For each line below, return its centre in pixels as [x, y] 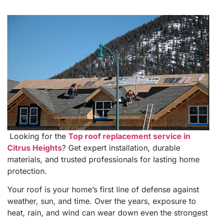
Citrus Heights [35, 148]
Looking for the [38, 136]
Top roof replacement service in [129, 136]
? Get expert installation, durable [121, 148]
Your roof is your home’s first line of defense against [103, 190]
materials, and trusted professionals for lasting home [103, 160]
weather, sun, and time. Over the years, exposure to [102, 201]
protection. [27, 171]
